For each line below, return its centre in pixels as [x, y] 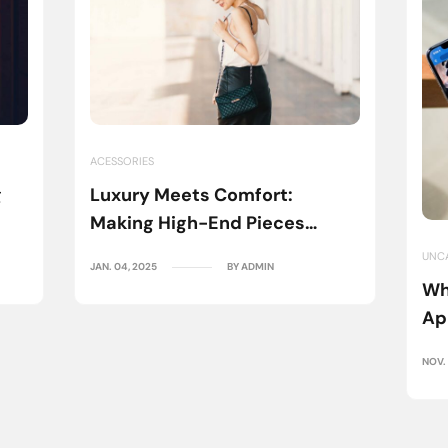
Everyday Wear [156, 250]
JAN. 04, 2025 [123, 266]
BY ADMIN [250, 266]
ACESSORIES [122, 160]
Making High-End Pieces [197, 222]
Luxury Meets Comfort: [191, 194]
